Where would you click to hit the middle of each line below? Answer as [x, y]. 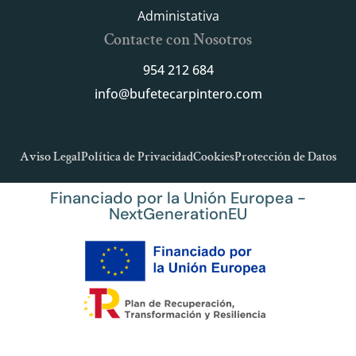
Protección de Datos [285, 157]
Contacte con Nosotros [178, 39]
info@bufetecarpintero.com [178, 93]
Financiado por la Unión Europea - [178, 198]
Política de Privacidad [137, 157]
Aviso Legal [50, 157]
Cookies [213, 157]
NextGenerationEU [178, 214]
